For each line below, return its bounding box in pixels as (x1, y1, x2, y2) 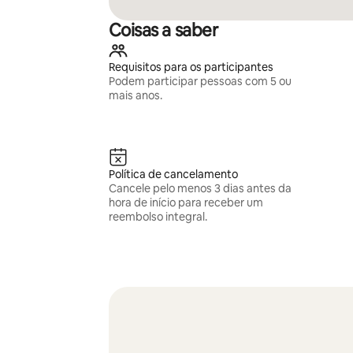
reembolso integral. (108, 210, 207, 224)
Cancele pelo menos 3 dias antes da (108, 181, 292, 195)
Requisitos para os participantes (108, 60, 273, 74)
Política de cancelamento (108, 167, 238, 181)
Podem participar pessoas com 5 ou (108, 74, 292, 88)
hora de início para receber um (108, 195, 263, 210)
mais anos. (108, 88, 162, 102)
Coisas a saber (108, 19, 218, 42)
